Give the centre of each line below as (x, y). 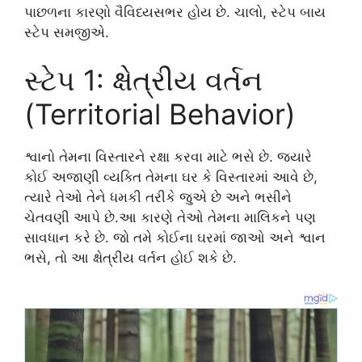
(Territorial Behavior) (160, 114)
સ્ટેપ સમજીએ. (67, 32)
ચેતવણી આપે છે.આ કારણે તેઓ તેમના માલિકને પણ (170, 218)
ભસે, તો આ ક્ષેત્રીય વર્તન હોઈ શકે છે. (130, 258)
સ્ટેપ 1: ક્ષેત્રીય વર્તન (143, 80)
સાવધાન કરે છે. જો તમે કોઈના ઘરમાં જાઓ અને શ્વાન (175, 238)
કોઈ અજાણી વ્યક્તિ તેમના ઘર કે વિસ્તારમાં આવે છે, (171, 177)
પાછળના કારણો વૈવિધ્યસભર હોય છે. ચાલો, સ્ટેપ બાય (175, 12)
